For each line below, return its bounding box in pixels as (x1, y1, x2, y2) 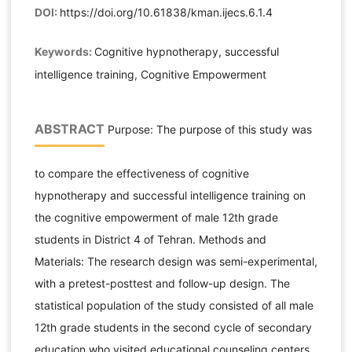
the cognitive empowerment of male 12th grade (34, 211, 278, 225)
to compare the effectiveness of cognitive (34, 167, 249, 181)
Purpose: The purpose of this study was (104, 123, 312, 137)
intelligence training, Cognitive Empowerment (34, 68, 266, 82)
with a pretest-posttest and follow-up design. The (34, 277, 290, 291)
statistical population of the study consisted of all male (34, 299, 313, 313)
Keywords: (34, 45, 94, 59)
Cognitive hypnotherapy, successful (93, 45, 279, 59)
